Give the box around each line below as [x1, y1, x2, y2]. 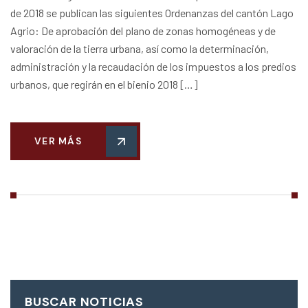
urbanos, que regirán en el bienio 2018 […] [10, 78, 198, 91]
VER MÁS [34, 135, 82, 148]
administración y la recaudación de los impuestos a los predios [10, 60, 296, 74]
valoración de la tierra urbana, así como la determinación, [10, 42, 269, 56]
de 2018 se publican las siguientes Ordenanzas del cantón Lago [10, 6, 294, 20]
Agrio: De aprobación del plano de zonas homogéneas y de [10, 24, 276, 38]
